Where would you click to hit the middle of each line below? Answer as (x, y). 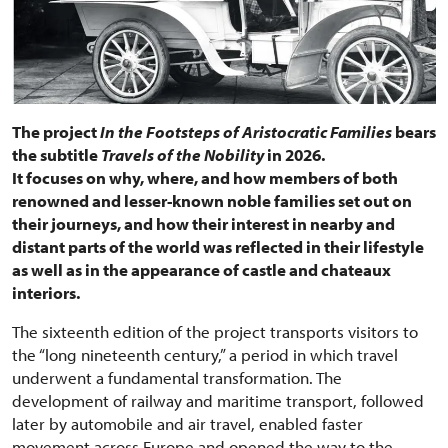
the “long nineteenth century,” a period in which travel (205, 354)
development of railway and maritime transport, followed (218, 400)
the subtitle (55, 154)
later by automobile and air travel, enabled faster (187, 423)
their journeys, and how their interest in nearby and (203, 223)
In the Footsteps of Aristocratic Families (244, 131)
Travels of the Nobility (181, 154)
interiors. (46, 292)
